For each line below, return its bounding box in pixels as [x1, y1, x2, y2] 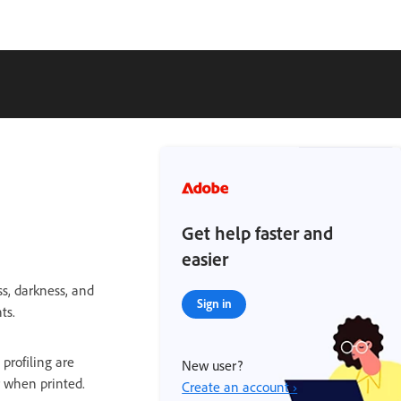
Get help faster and [182, 221, 334, 244]
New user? [182, 356, 243, 374]
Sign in [196, 295, 232, 311]
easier [182, 247, 229, 270]
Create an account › [182, 378, 298, 396]
